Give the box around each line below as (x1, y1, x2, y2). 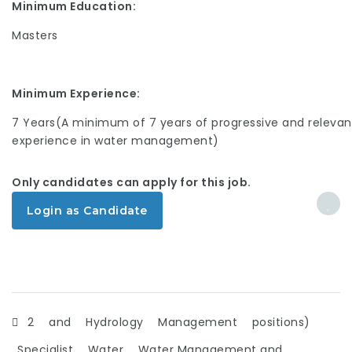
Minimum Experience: (12, 85, 141, 101)
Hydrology (86, 313, 144, 330)
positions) (251, 313, 310, 330)
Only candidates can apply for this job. (12, 174, 251, 190)
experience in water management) (12, 132, 219, 148)
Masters (12, 27, 58, 43)
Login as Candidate (26, 203, 148, 218)
